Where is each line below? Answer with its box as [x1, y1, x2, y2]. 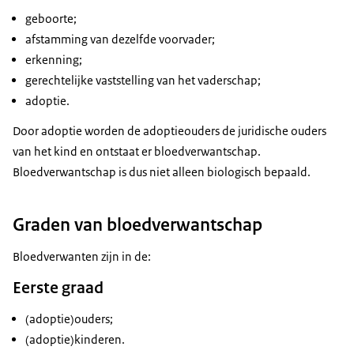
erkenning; [25, 52, 82, 68]
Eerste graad [13, 277, 104, 299]
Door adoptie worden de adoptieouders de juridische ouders [13, 123, 326, 139]
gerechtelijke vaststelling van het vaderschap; [25, 73, 261, 88]
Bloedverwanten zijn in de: [13, 249, 151, 265]
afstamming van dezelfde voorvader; [25, 32, 215, 47]
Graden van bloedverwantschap [13, 213, 262, 237]
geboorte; [25, 11, 77, 27]
